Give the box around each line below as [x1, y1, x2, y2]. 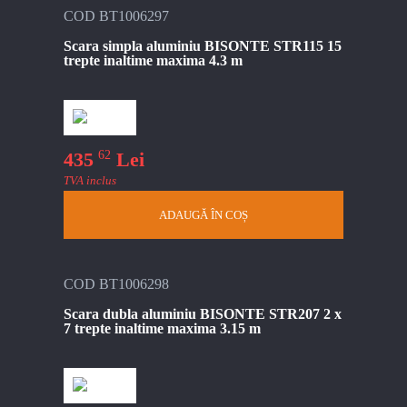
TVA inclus [64, 174, 116, 188]
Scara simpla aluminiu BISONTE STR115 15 [64, 37, 342, 54]
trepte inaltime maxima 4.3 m [64, 52, 243, 68]
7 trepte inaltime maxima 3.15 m [64, 321, 261, 337]
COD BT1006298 [64, 276, 169, 293]
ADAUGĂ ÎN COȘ [159, 208, 248, 223]
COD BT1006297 [64, 7, 169, 24]
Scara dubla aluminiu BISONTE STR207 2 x [64, 306, 342, 323]
